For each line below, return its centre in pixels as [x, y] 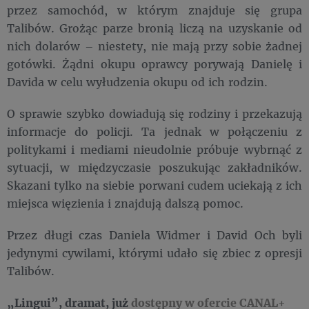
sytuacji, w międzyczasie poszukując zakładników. [154, 168]
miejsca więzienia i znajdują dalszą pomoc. [125, 203]
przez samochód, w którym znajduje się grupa [154, 10]
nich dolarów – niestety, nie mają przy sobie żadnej [154, 46]
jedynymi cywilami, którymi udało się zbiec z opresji [154, 253]
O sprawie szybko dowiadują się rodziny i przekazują [154, 114]
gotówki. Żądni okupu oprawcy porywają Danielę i [154, 64]
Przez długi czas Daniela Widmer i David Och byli [154, 235]
